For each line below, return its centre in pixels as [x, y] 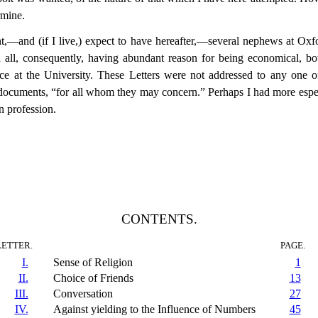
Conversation [83, 293]
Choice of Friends [93, 278]
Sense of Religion [93, 262]
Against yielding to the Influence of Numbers [154, 309]
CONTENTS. [159, 219]
